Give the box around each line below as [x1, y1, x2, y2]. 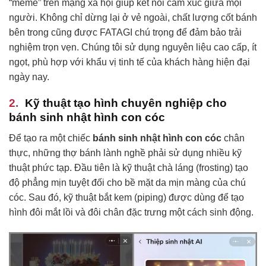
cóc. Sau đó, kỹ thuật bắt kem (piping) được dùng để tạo [9, 192, 244, 202]
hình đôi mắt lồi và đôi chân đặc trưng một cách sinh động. [9, 207, 254, 217]
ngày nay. [9, 71, 49, 82]
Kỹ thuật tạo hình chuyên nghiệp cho [25, 97, 227, 110]
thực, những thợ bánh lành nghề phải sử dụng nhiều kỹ [9, 147, 242, 158]
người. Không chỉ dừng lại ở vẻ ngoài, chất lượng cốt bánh [9, 12, 257, 23]
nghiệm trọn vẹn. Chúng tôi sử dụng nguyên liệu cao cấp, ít [9, 42, 256, 52]
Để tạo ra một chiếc [9, 132, 93, 143]
